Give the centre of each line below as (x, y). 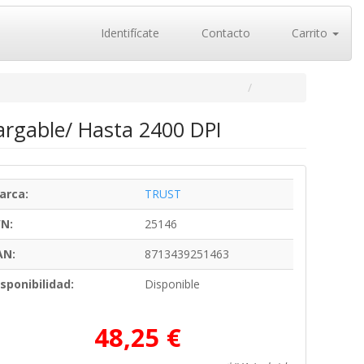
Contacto (224, 33)
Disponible (172, 284)
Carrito (310, 33)
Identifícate (128, 33)
